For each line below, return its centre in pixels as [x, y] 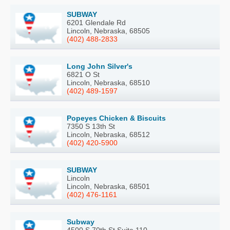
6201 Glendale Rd [96, 22]
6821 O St [83, 74]
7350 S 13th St [91, 126]
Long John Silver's [100, 66]
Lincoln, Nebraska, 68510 [108, 82]
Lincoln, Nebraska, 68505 [108, 31]
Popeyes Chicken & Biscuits [116, 118]
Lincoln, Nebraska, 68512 [108, 134]
